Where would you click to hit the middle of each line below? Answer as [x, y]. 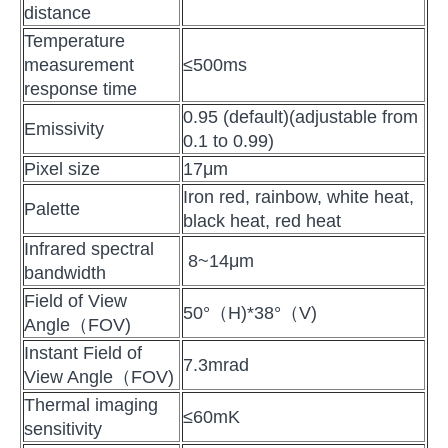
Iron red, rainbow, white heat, [298, 196]
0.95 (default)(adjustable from [300, 116]
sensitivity [63, 428]
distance [57, 12]
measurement [79, 64]
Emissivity [64, 128]
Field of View [75, 300]
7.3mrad [216, 364]
